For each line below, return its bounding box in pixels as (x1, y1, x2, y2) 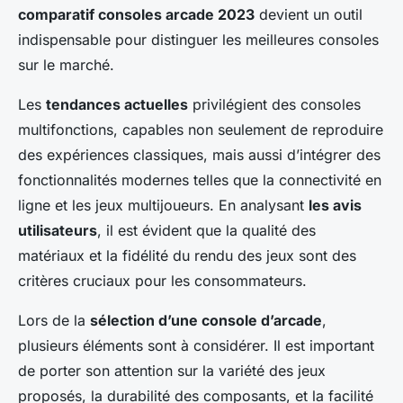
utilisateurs (18, 221, 97, 240)
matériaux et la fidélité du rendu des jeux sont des (18, 246, 356, 265)
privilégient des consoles (188, 95, 361, 114)
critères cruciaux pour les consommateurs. (18, 272, 307, 291)
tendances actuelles (46, 95, 188, 114)
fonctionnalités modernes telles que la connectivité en (18, 171, 381, 190)
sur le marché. (18, 56, 114, 75)
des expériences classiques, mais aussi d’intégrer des (18, 146, 381, 165)
